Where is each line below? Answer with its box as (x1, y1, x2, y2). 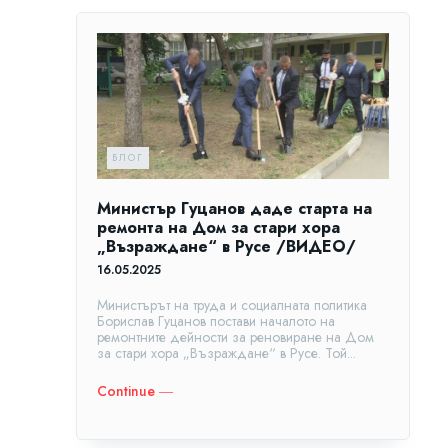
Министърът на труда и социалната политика (97, 294, 367, 315)
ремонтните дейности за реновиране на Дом (97, 326, 374, 347)
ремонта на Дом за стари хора (97, 215, 340, 239)
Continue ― (97, 380, 173, 401)
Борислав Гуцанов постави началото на (97, 310, 335, 331)
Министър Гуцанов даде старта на (97, 196, 372, 220)
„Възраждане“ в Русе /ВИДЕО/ (97, 234, 356, 258)
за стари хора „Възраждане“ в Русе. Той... (97, 342, 356, 363)
